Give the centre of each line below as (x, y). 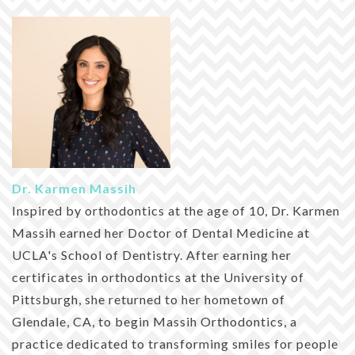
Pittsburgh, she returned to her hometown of (149, 300)
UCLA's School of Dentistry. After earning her (152, 255)
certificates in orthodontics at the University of (158, 277)
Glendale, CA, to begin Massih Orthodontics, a (155, 322)
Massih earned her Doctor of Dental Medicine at (161, 233)
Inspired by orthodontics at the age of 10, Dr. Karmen (176, 211)
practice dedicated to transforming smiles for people (175, 344)
